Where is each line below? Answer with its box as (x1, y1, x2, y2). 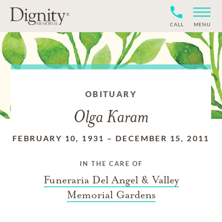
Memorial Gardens (66, 188, 156, 201)
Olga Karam (73, 110, 149, 127)
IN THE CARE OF (79, 160, 143, 167)
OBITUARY (85, 89, 137, 99)
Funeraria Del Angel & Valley (43, 173, 179, 186)
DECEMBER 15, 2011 (115, 133, 210, 143)
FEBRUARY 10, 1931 (12, 133, 105, 143)
